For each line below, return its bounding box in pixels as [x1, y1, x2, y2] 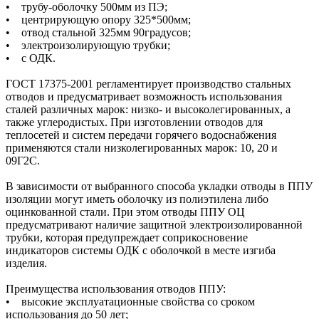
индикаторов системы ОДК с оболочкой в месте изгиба [6, 244, 276, 257]
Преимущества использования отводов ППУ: [6, 283, 226, 296]
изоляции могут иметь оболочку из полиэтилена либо [6, 193, 268, 206]
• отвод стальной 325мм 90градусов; [6, 26, 191, 39]
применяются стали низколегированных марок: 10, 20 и [6, 142, 278, 155]
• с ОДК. [6, 52, 56, 65]
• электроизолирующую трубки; [6, 39, 170, 52]
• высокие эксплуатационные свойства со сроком [6, 296, 255, 308]
